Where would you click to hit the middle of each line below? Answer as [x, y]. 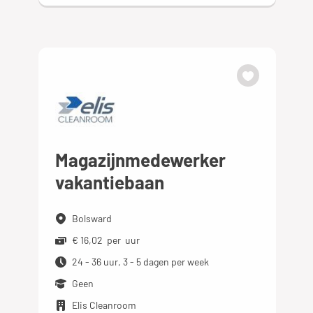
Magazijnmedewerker [141, 160]
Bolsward [92, 219]
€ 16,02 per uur [106, 240]
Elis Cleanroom [104, 305]
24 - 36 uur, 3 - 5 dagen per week [141, 262]
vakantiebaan [110, 182]
